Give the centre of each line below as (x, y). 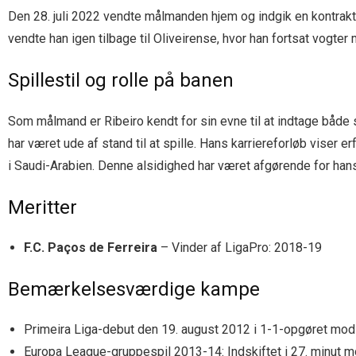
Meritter (43, 207)
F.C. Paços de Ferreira (91, 247)
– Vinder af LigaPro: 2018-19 (240, 247)
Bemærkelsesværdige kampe (134, 289)
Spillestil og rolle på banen (121, 81)
